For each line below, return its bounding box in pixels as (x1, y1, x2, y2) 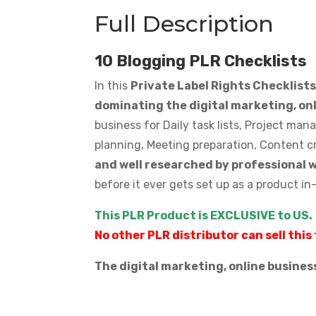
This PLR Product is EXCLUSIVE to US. (95, 208, 313, 222)
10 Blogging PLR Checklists (95, 51, 308, 71)
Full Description (95, 9, 274, 37)
